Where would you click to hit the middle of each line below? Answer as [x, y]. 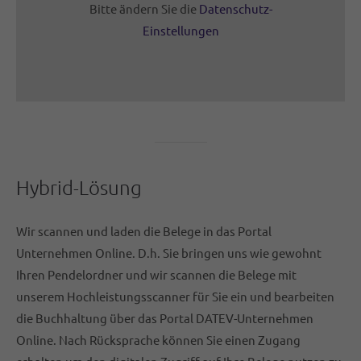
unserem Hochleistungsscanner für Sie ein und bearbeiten [175, 296]
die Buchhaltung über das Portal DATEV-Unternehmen [165, 317]
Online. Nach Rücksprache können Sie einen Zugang [158, 339]
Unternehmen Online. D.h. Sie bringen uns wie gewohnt [169, 252]
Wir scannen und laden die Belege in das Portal [144, 230]
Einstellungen [180, 31]
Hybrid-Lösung [79, 187]
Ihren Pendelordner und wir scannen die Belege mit [156, 274]
